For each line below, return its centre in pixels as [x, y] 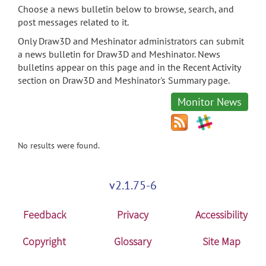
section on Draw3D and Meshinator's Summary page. [124, 80]
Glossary [133, 241]
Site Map [222, 241]
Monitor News [210, 102]
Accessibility [222, 215]
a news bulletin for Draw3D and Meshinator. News [119, 54]
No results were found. [59, 145]
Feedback [44, 215]
